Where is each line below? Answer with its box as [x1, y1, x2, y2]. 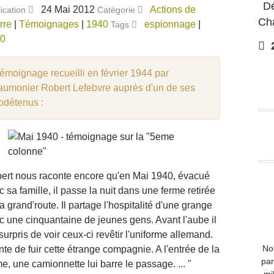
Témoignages [19, 18, 79, 29]
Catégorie [97, 4, 138, 15]
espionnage [144, 18, 196, 29]
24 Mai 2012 [41, 4, 97, 15]
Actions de [150, 4, 196, 15]
